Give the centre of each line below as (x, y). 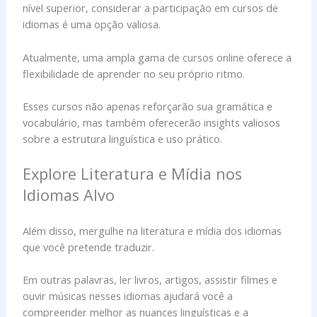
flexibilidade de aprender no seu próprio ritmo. (134, 73)
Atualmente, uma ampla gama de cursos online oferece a (157, 57)
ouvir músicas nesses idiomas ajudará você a (128, 296)
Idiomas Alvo (69, 195)
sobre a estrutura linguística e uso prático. (123, 138)
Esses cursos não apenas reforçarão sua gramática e (148, 106)
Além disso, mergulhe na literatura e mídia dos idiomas (152, 230)
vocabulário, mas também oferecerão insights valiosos (152, 122)
